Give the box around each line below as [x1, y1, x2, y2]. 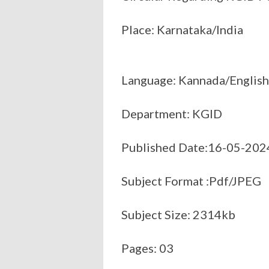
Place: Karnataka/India [121, 22, 246, 37]
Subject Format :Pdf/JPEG [121, 173, 261, 188]
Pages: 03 [121, 240, 174, 255]
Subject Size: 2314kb [121, 207, 235, 222]
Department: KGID [121, 106, 225, 121]
